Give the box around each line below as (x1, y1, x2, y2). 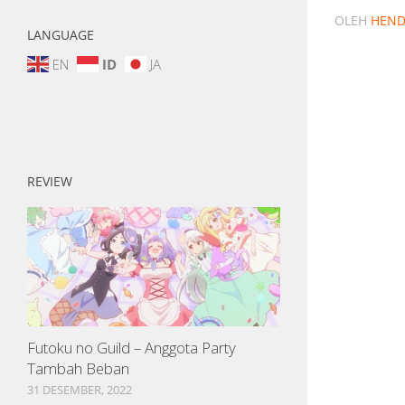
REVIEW (27, 172, 72, 190)
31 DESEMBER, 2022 (27, 381, 132, 398)
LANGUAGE (27, 25, 94, 43)
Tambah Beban (27, 357, 129, 379)
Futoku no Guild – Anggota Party (27, 336, 236, 358)
